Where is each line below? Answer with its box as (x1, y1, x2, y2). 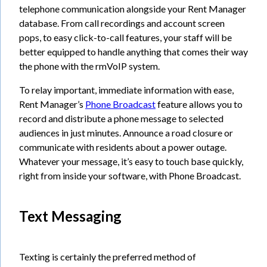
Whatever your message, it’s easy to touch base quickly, (19, 156, 243, 167)
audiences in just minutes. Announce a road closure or (19, 127, 233, 139)
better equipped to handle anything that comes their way (19, 46, 248, 58)
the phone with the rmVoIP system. (19, 60, 160, 72)
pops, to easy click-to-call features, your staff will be (19, 32, 232, 44)
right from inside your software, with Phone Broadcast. (19, 170, 241, 182)
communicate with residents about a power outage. (19, 141, 226, 153)
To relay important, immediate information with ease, (19, 84, 234, 96)
